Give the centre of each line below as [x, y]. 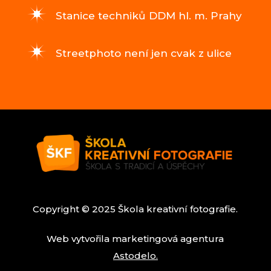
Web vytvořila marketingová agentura [135, 238]
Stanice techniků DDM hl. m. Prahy [149, 16]
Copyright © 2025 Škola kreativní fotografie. [135, 209]
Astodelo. [135, 255]
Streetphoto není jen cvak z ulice [143, 54]
